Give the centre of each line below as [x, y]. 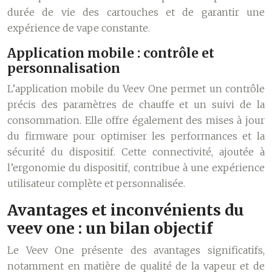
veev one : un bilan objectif [110, 228]
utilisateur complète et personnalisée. [96, 183]
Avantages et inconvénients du [126, 210]
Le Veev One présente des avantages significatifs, [136, 250]
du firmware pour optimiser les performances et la [136, 136]
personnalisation [64, 68]
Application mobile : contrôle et [111, 53]
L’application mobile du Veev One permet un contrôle [136, 89]
